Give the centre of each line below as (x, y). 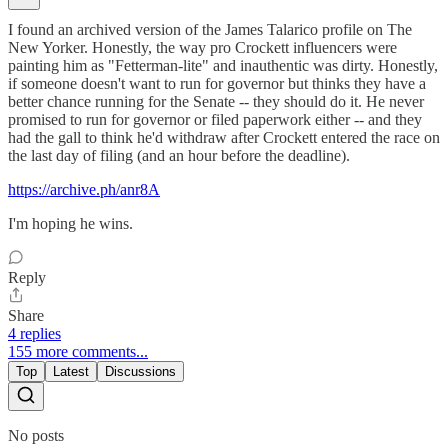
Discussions (140, 371)
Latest (71, 371)
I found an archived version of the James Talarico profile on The (210, 29)
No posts (36, 435)
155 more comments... (78, 351)
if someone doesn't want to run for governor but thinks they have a (217, 83)
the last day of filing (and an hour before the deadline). (179, 155)
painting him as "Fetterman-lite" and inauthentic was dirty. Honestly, (223, 65)
